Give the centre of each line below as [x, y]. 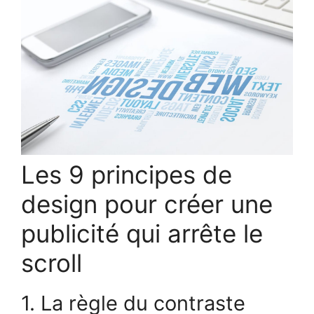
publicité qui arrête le [142, 233]
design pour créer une [147, 204]
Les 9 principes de [127, 174]
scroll [52, 262]
